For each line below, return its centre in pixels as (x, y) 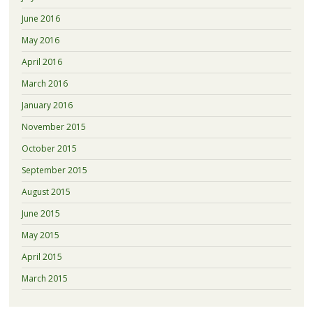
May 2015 (40, 235)
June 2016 (41, 18)
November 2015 (53, 126)
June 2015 (41, 213)
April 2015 (42, 256)
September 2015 (54, 170)
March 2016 (44, 83)
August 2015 (46, 191)
